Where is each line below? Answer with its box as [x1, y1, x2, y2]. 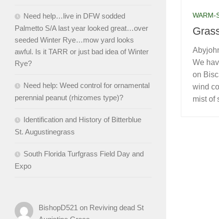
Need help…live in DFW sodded [23, 11, 125, 20]
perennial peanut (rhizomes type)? [15, 93, 123, 102]
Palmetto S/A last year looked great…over [15, 23, 148, 32]
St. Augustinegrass [15, 127, 75, 136]
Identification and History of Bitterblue [23, 115, 141, 124]
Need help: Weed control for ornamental [23, 81, 150, 89]
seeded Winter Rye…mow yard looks [15, 35, 134, 44]
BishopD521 [38, 203, 78, 212]
